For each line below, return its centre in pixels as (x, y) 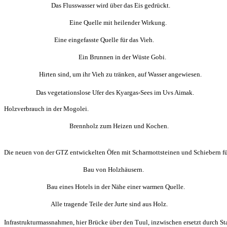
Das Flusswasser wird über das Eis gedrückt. (87, 5)
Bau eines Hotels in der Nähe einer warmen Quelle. (94, 187)
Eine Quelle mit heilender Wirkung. (85, 23)
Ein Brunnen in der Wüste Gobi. (85, 57)
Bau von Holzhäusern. (74, 169)
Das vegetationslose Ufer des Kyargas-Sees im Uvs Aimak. (99, 92)
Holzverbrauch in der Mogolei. (46, 109)
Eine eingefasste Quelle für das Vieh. (79, 40)
